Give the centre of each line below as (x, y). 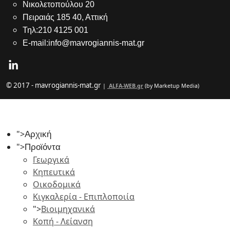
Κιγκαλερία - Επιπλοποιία (84, 197)
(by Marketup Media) (171, 86)
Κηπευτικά (54, 172)
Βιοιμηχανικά (68, 209)
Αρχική (38, 134)
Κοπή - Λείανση (63, 221)
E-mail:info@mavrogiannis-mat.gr (83, 43)
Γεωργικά (51, 160)
